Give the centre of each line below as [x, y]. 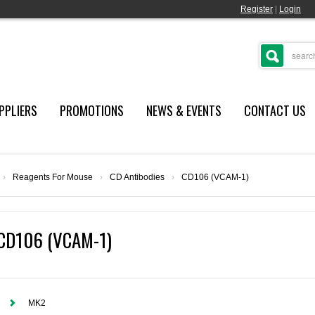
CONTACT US [275, 110]
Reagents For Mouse [53, 177]
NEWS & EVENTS [184, 110]
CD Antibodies [137, 177]
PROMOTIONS [91, 110]
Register [257, 9]
